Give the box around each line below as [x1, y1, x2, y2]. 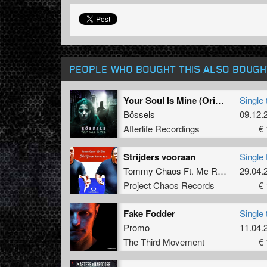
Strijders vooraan [123, 150, 195, 163]
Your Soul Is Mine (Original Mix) [215, 93, 224, 106]
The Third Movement [123, 235, 204, 248]
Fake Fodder [123, 206, 175, 220]
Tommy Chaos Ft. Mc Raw [218, 164, 226, 177]
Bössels [123, 107, 155, 120]
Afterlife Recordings [123, 122, 200, 135]
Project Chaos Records [123, 178, 215, 191]
